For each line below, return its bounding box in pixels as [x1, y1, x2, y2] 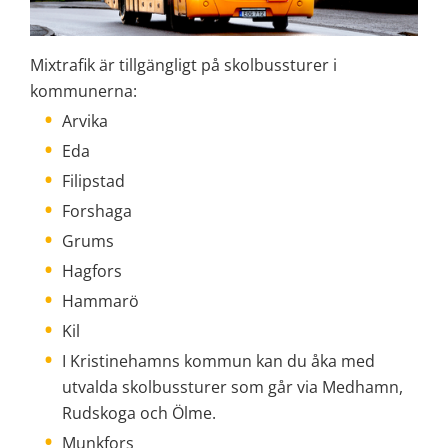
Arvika [62, 109, 108, 132]
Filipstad [62, 169, 125, 192]
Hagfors [62, 259, 122, 282]
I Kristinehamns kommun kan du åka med [62, 349, 375, 372]
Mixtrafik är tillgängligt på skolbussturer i [30, 53, 337, 76]
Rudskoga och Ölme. [62, 401, 216, 424]
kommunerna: [30, 79, 137, 102]
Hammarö [62, 289, 139, 312]
